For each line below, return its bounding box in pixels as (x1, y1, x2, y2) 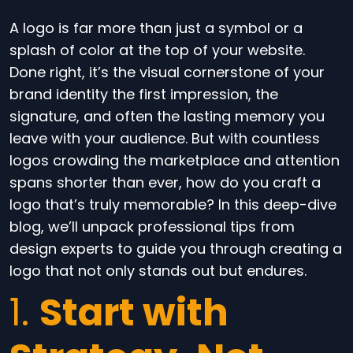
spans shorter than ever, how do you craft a (9, 173, 321, 192)
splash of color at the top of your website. (9, 40, 305, 60)
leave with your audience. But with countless (9, 128, 320, 148)
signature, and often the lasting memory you (9, 106, 325, 126)
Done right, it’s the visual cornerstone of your (9, 62, 325, 82)
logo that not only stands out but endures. (9, 261, 307, 281)
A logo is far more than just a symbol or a (9, 18, 303, 38)
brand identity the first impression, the (9, 84, 278, 104)
